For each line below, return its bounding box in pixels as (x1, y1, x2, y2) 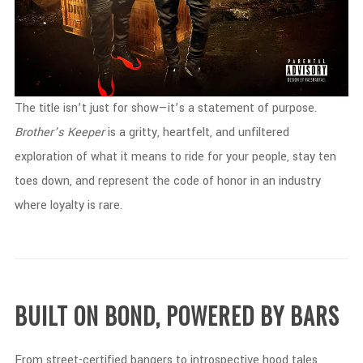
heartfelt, (162, 124, 216, 141)
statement (197, 100, 258, 117)
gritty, (128, 124, 163, 141)
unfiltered (237, 124, 289, 141)
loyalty (49, 197, 88, 214)
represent (97, 173, 152, 190)
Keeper (66, 124, 105, 141)
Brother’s (14, 124, 67, 141)
